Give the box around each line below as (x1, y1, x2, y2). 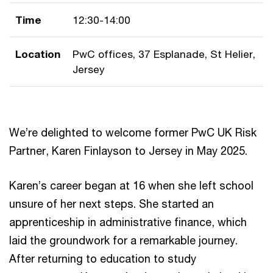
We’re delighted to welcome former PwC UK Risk (9, 125, 257, 139)
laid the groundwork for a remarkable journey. (9, 233, 238, 247)
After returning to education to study (9, 251, 196, 265)
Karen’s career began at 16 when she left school (9, 178, 253, 192)
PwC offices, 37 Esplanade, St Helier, (73, 47, 255, 60)
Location (15, 47, 60, 60)
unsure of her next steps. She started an (9, 196, 214, 210)
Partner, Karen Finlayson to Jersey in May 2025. (9, 143, 247, 157)
